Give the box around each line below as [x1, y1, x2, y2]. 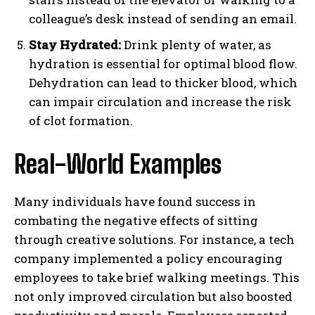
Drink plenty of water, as [121, 36, 271, 53]
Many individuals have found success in [14, 193, 256, 210]
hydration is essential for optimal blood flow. [29, 55, 297, 72]
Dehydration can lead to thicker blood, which [29, 74, 297, 91]
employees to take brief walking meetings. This [14, 269, 300, 285]
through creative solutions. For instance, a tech [14, 231, 295, 247]
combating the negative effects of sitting [14, 212, 258, 229]
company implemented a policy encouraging [14, 250, 283, 266]
